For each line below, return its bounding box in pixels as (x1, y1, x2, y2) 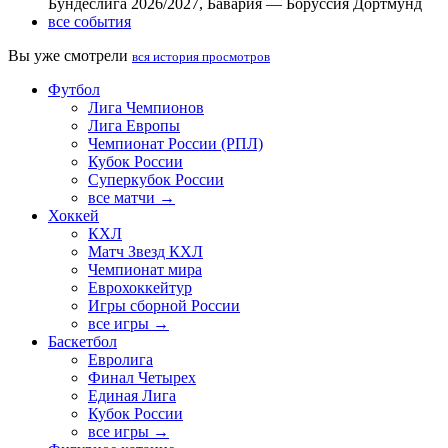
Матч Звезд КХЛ (88, 243, 203, 261)
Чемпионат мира (88, 261, 202, 279)
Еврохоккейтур (88, 279, 192, 297)
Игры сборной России (88, 297, 240, 315)
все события (48, 13, 131, 31)
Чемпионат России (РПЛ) (88, 135, 263, 153)
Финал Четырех (88, 369, 196, 387)
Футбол (48, 81, 100, 99)
